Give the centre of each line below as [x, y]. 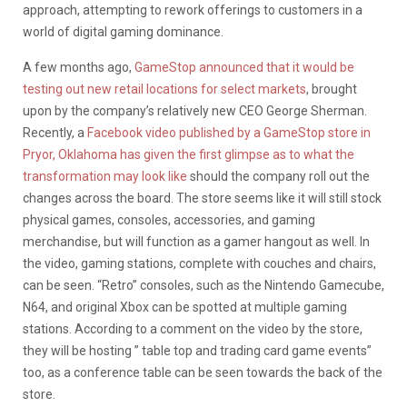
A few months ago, [79, 67]
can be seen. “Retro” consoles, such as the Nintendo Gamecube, [203, 285]
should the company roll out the [278, 176]
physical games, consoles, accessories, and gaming [169, 219]
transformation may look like [105, 176]
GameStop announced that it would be [244, 67]
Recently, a [55, 132]
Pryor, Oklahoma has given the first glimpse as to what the [189, 154]
